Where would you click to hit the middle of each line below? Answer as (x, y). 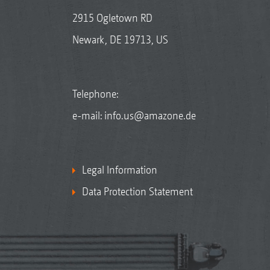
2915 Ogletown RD (112, 17)
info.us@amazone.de (150, 115)
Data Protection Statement (137, 191)
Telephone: (95, 93)
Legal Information (119, 169)
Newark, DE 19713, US (120, 39)
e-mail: (88, 115)
